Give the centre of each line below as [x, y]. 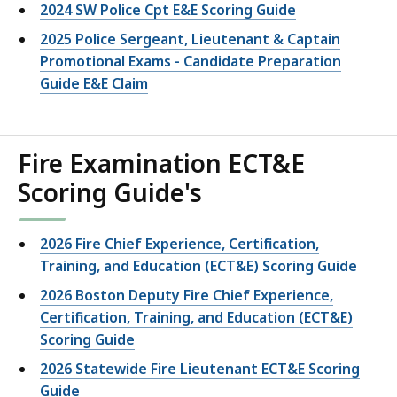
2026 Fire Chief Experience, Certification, [179, 244]
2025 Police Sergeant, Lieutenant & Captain [190, 39]
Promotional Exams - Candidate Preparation [191, 62]
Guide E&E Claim [94, 84]
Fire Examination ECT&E [161, 163]
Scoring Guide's [110, 193]
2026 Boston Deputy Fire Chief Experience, [187, 296]
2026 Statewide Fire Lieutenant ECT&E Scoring [200, 369]
